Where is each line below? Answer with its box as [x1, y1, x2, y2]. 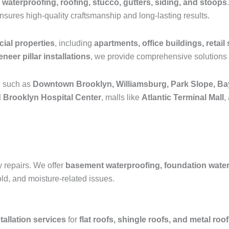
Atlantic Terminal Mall [142, 93, 224, 102]
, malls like [101, 93, 142, 102]
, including [55, 39, 94, 48]
